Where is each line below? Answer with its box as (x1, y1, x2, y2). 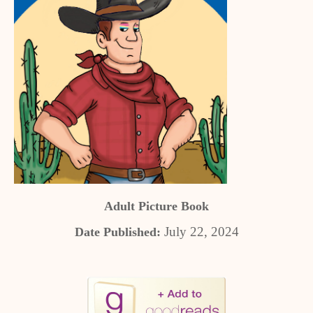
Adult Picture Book (104, 199, 209, 213)
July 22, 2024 (160, 224, 239, 239)
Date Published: (74, 225, 161, 239)
